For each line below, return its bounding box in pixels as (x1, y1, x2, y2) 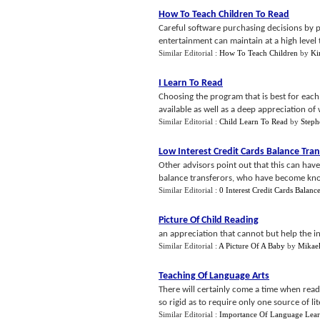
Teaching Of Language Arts (159, 271, 269, 281)
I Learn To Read (159, 78, 223, 89)
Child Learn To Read (219, 117, 288, 126)
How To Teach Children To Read (159, 9, 289, 20)
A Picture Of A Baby (219, 241, 285, 250)
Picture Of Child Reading (159, 215, 259, 226)
